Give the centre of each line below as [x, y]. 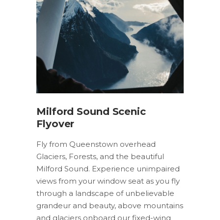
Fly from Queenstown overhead [96, 144]
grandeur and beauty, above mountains [110, 206]
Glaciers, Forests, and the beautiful [100, 157]
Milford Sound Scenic [91, 112]
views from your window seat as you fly [108, 181]
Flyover [55, 124]
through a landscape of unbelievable [105, 193]
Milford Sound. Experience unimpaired [108, 169]
